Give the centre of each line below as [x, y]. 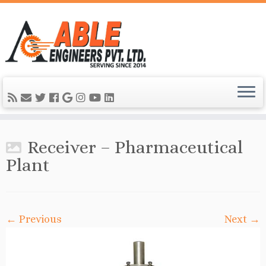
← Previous [34, 219]
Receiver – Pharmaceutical [135, 147]
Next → [242, 219]
